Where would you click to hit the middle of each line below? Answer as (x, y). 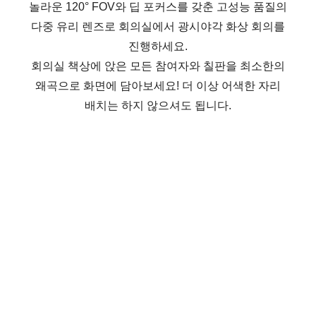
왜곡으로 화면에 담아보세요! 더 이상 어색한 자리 (158, 85)
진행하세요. (158, 46)
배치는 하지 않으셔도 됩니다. (158, 105)
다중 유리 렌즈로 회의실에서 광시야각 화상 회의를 (158, 26)
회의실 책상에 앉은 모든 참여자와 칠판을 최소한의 (158, 66)
